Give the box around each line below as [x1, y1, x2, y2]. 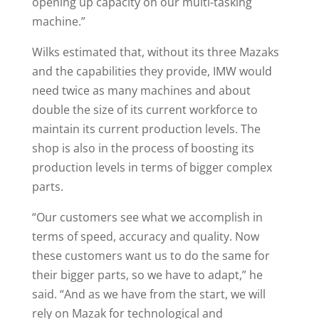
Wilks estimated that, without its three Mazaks [31, 44, 279, 61]
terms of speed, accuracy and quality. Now [31, 229, 259, 245]
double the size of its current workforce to [31, 102, 258, 118]
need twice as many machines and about [31, 83, 251, 99]
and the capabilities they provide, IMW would [31, 63, 272, 80]
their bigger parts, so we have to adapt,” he [31, 267, 263, 283]
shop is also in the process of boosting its [31, 140, 254, 157]
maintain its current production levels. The [31, 121, 261, 137]
